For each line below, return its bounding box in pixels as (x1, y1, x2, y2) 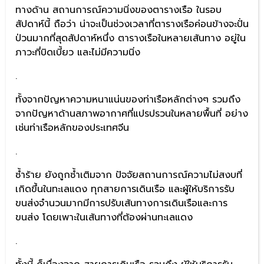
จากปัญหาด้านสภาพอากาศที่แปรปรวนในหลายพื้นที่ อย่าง (15, 106, 248, 121)
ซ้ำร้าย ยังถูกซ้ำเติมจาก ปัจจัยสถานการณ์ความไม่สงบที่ (15, 167, 242, 182)
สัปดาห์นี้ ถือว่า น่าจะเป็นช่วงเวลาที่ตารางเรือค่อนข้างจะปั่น (15, 16, 249, 31)
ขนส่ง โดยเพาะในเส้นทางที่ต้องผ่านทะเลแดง (15, 210, 193, 225)
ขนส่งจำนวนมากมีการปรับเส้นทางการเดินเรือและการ (15, 196, 227, 210)
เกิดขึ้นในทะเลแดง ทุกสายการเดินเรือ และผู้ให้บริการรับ (15, 181, 235, 196)
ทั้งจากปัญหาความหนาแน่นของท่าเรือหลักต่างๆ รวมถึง (15, 92, 240, 107)
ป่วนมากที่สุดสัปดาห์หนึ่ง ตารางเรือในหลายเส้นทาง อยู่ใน (15, 31, 246, 45)
